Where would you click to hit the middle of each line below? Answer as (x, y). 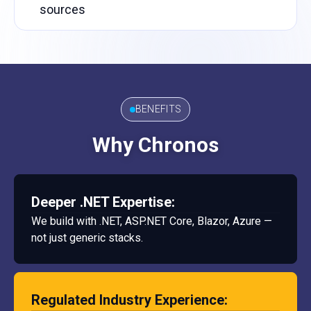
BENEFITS (158, 109)
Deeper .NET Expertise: (103, 202)
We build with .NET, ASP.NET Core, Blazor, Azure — (152, 221)
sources (62, 9)
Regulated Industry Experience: (129, 300)
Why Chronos (155, 145)
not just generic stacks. (87, 238)
